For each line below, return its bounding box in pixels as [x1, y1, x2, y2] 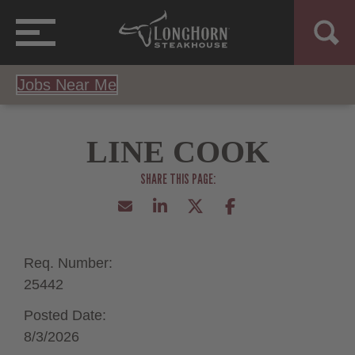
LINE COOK [86, 133, 269, 170]
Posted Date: [24, 307, 106, 323]
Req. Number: [24, 254, 113, 271]
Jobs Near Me [17, 75, 116, 94]
